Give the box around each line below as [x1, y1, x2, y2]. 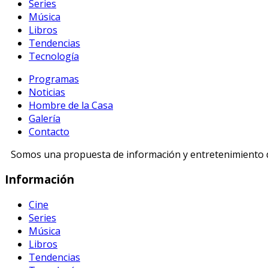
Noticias [29, 85, 65, 99]
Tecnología [29, 49, 79, 63]
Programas [29, 72, 79, 86]
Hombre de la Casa [29, 98, 113, 112]
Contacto [29, 124, 69, 138]
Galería [29, 111, 60, 125]
